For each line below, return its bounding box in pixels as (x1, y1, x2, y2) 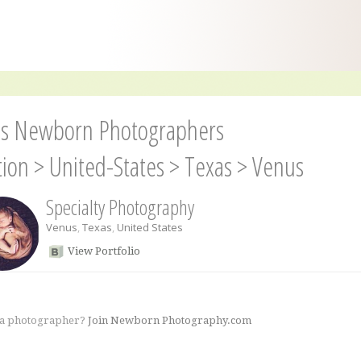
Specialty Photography (45, 193, 194, 222)
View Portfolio (67, 245, 140, 257)
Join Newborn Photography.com (87, 314, 251, 326)
